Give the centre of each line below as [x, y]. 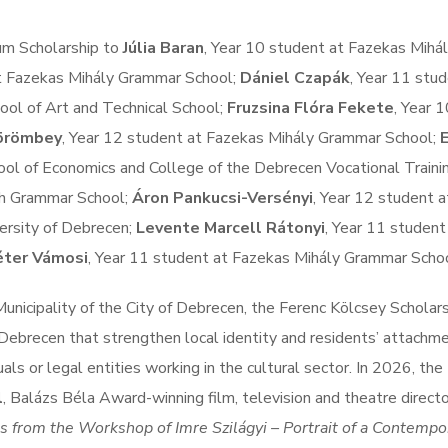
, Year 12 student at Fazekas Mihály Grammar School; [251, 138]
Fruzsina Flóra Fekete [310, 108]
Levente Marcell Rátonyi [230, 228]
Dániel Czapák [295, 78]
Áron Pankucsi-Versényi [222, 198]
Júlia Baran [163, 48]
